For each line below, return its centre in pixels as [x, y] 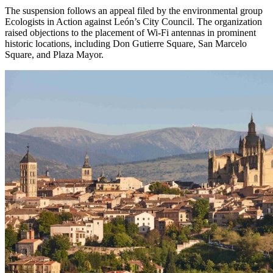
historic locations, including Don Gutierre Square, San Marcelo [126, 43]
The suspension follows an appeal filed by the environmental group [134, 10]
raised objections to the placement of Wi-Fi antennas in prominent [130, 32]
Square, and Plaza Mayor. [54, 54]
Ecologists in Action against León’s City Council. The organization [133, 21]
